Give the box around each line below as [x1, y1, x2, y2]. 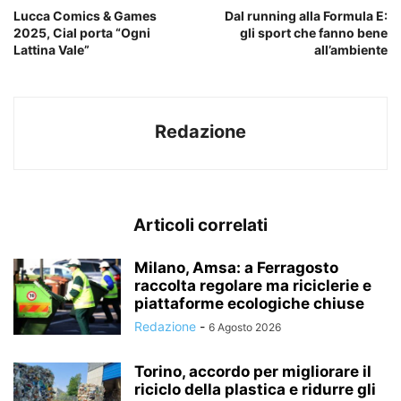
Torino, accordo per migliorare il [134, 362, 371, 380]
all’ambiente [314, 41, 388, 57]
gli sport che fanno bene [240, 24, 388, 40]
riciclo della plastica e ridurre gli [134, 380, 376, 398]
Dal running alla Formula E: [225, 7, 388, 23]
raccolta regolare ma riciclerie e [134, 276, 371, 294]
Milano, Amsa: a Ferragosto [134, 258, 338, 277]
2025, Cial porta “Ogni [13, 24, 150, 40]
